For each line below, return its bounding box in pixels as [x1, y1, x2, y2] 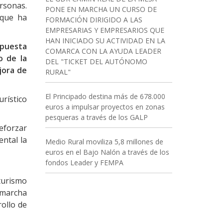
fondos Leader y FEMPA [45, 158, 123, 167]
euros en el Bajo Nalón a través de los [45, 147, 169, 157]
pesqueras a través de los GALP [45, 112, 148, 122]
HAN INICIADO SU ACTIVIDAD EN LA [45, 36, 165, 45]
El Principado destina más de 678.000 [45, 92, 165, 101]
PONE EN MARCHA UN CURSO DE [45, 4, 157, 14]
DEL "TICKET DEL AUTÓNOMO [45, 57, 147, 66]
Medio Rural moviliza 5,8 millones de [45, 137, 163, 146]
